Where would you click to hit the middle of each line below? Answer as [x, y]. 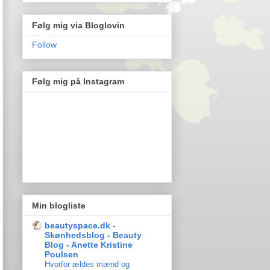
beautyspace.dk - [80, 225]
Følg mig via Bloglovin [78, 25]
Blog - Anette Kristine [89, 244]
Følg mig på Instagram [78, 82]
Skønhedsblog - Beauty [93, 235]
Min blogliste [59, 205]
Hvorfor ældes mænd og [87, 264]
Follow [44, 44]
